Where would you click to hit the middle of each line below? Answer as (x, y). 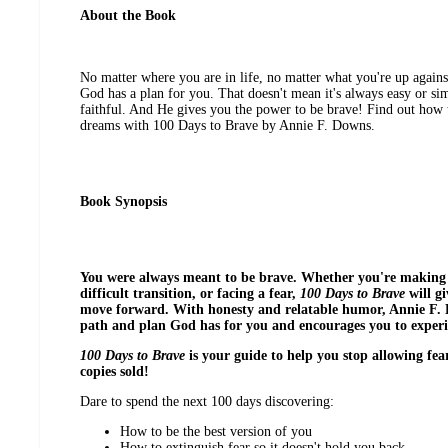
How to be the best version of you (216, 432)
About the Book (128, 16)
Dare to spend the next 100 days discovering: (207, 402)
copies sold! (114, 372)
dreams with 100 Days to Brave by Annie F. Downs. (227, 126)
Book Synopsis (123, 202)
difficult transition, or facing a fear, (190, 294)
